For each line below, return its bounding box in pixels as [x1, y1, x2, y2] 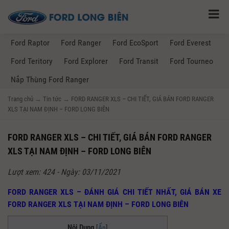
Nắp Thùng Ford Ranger [11, 75, 89, 85]
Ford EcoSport [112, 38, 158, 48]
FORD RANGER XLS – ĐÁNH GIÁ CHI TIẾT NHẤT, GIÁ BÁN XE [8, 187, 221, 197]
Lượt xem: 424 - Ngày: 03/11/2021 [8, 167, 121, 177]
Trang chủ [8, 95, 33, 103]
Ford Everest [170, 38, 211, 48]
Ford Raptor [11, 38, 50, 48]
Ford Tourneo [170, 56, 213, 66]
